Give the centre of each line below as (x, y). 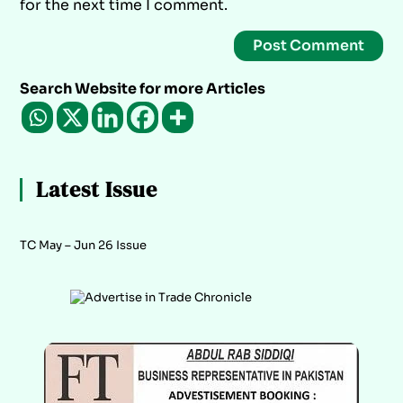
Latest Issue (97, 190)
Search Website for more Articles (143, 89)
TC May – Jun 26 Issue (84, 246)
